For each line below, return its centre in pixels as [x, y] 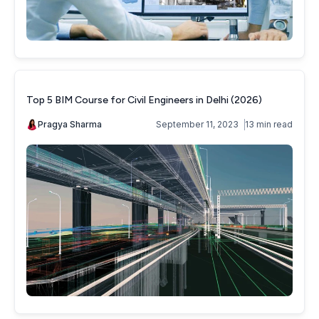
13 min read [269, 124]
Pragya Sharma [70, 124]
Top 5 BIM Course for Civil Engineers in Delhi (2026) [144, 100]
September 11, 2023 [197, 124]
